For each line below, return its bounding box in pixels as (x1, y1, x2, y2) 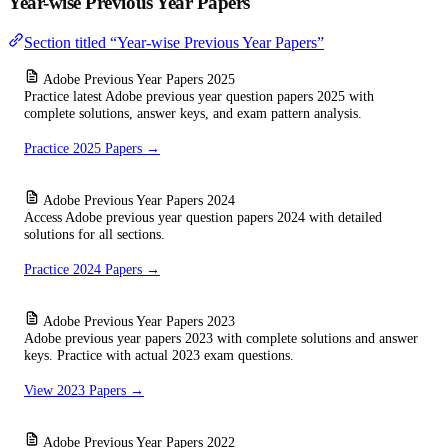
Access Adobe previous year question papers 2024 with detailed (24, 209, 382, 226)
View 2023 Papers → (24, 382, 144, 399)
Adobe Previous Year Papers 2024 (43, 192, 235, 209)
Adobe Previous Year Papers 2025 (43, 71, 235, 88)
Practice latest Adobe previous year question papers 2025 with (24, 88, 374, 105)
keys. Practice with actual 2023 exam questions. (24, 347, 294, 364)
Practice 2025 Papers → (24, 140, 160, 157)
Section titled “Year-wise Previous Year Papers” (24, 34, 324, 52)
